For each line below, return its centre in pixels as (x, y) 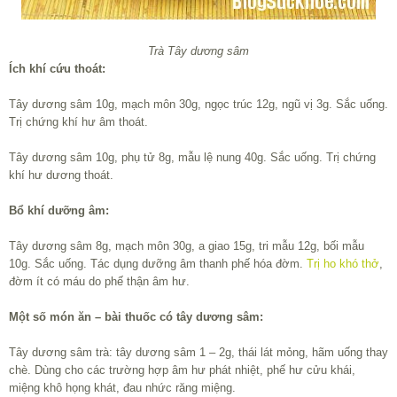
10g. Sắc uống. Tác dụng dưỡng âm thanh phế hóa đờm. (158, 264)
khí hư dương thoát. (61, 175)
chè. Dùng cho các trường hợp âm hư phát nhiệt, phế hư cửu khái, (182, 370)
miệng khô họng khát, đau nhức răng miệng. (122, 388)
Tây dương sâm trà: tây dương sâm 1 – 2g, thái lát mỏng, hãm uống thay (198, 353)
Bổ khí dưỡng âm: (59, 211)
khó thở (359, 264)
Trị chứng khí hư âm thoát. (78, 122)
